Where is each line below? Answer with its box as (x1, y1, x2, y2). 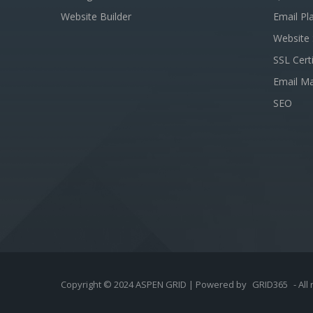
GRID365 (252, 278, 288, 291)
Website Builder (61, 10, 131, 23)
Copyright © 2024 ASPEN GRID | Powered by (61, 278, 249, 291)
